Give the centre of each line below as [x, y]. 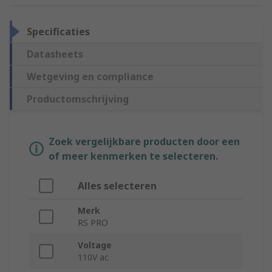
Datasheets [55, 54]
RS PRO [93, 223]
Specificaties [58, 32]
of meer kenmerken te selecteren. [133, 156]
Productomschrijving [78, 99]
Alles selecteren [117, 186]
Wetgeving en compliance [90, 77]
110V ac [93, 257]
